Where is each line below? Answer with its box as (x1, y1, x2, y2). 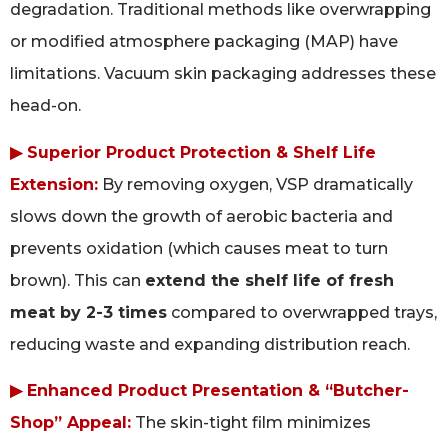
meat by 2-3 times (10, 302, 167, 322)
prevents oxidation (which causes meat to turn (10, 238, 388, 258)
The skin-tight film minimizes (131, 413, 371, 433)
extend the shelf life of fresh (145, 270, 394, 290)
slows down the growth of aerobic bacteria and (10, 206, 393, 226)
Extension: (10, 174, 98, 194)
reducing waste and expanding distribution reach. (10, 334, 410, 354)
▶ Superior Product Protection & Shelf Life (10, 142, 376, 162)
